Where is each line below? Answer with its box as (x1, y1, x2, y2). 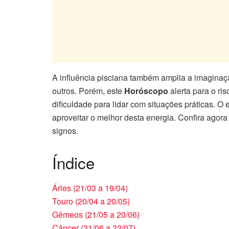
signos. (52, 125, 78, 137)
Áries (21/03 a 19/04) (52, 182, 128, 194)
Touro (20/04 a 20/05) (52, 195, 130, 207)
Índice (52, 151, 95, 174)
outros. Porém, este (52, 85, 124, 97)
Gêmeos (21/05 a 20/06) (52, 209, 140, 220)
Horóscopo (124, 85, 168, 97)
